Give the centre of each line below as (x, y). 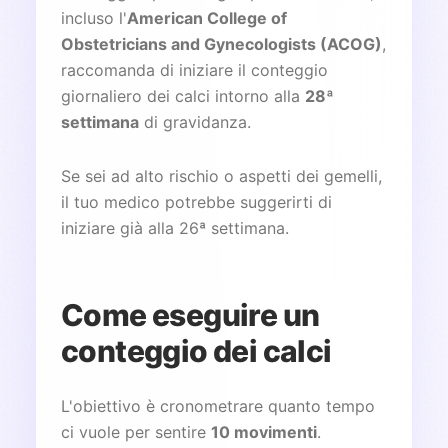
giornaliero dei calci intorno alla (183, 95)
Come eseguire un (190, 314)
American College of (207, 17)
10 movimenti (264, 431)
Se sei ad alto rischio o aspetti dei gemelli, (221, 175)
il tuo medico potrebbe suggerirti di (196, 201)
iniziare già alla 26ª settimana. (175, 227)
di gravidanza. (195, 121)
